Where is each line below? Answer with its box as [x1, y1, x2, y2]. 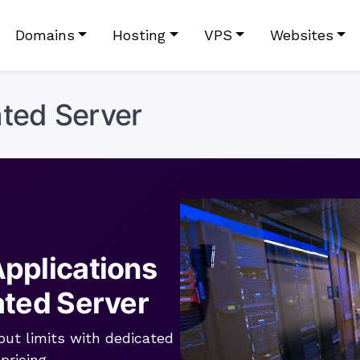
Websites [269, 27, 333, 43]
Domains [14, 27, 75, 43]
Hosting [112, 27, 166, 43]
